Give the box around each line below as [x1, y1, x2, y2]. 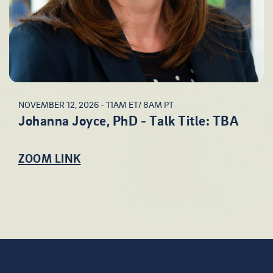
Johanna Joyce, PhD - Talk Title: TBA [18, 112, 238, 129]
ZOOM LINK [18, 150, 81, 166]
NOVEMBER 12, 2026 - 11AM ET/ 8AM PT [18, 99, 174, 110]
